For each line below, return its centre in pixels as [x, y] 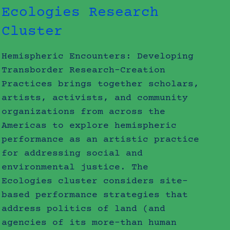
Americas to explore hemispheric [89, 126]
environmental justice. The [75, 167]
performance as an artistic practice [101, 139]
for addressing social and [72, 153]
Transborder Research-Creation [84, 70]
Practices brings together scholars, [101, 84]
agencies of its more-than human [89, 223]
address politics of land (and [84, 209]
